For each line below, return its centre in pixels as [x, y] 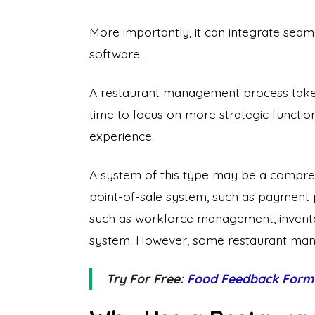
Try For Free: [147, 278]
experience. [123, 136]
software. [116, 53]
